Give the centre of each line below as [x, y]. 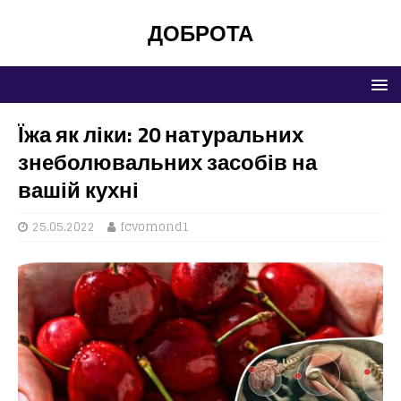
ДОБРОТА [200, 33]
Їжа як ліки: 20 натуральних [161, 134]
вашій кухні [78, 190]
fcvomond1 [155, 227]
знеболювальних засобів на [167, 162]
